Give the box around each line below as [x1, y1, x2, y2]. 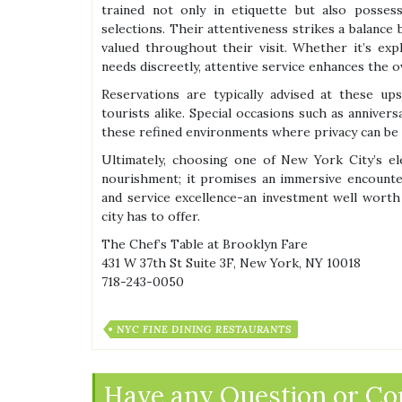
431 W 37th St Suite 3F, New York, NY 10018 [101, 255, 361, 272]
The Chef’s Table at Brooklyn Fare [101, 236, 308, 253]
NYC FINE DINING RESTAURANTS [117, 323, 292, 336]
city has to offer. [101, 208, 200, 225]
